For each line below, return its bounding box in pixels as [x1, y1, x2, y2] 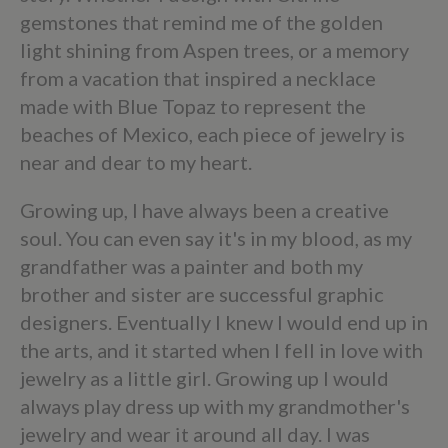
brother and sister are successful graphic [20, 281, 384, 306]
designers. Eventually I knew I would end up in [20, 309, 428, 334]
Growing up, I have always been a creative [20, 197, 389, 222]
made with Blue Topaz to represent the [20, 93, 366, 118]
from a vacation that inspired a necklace [20, 65, 376, 90]
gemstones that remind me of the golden [20, 9, 383, 34]
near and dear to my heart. [20, 149, 256, 174]
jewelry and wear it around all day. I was [20, 421, 370, 446]
